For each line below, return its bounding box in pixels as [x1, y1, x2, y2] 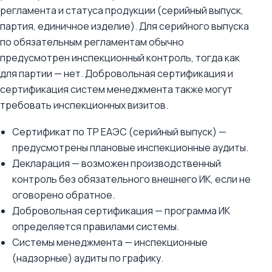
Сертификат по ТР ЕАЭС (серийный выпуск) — [12, 125, 226, 138]
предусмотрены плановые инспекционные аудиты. [12, 141, 248, 154]
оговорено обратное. [12, 188, 115, 202]
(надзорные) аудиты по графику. [12, 251, 163, 265]
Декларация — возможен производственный [12, 157, 221, 170]
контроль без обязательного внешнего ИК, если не [12, 172, 251, 186]
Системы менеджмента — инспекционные [12, 236, 208, 249]
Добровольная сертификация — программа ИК [12, 204, 230, 217]
